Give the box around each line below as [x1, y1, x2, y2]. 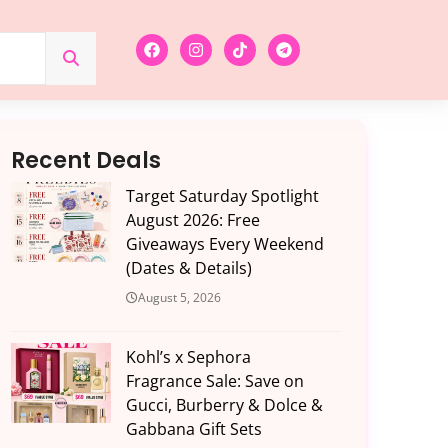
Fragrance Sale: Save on [125, 370, 304, 393]
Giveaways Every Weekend [125, 233, 324, 256]
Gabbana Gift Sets [125, 418, 262, 441]
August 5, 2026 [137, 289, 221, 307]
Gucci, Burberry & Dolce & [125, 394, 323, 417]
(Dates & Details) [125, 257, 252, 280]
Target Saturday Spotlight [125, 185, 319, 208]
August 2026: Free [125, 209, 260, 232]
